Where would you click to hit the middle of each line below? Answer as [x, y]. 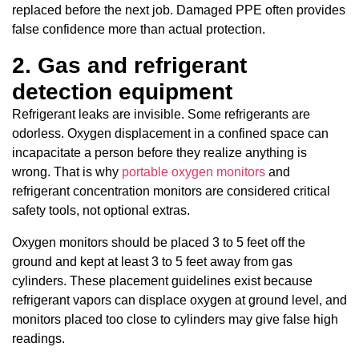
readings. [38, 338]
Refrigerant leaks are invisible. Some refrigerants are [161, 114]
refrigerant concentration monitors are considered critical [171, 191]
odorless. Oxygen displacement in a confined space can [170, 133]
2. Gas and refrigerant [129, 65]
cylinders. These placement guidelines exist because [162, 280]
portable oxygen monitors [194, 171]
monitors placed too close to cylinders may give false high [175, 319]
